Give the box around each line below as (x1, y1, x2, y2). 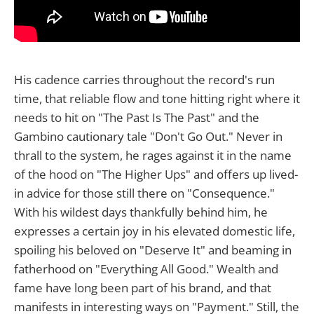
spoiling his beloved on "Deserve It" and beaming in (14, 241, 292, 258)
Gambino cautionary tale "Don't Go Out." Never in (14, 128, 282, 144)
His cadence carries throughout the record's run (14, 71, 275, 88)
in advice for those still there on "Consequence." (14, 184, 275, 201)
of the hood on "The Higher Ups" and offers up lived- (14, 165, 298, 182)
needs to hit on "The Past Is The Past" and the (14, 109, 259, 125)
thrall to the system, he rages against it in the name (14, 146, 292, 163)
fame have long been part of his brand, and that (14, 279, 271, 296)
